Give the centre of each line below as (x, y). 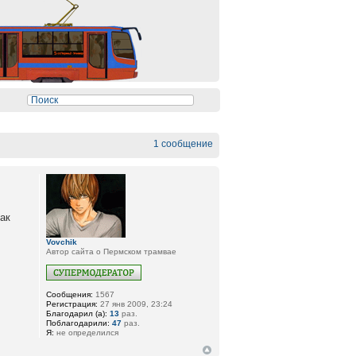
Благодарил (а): (77, 313)
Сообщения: (70, 294)
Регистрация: (72, 304)
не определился (87, 333)
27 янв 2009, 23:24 (135, 304)
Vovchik (62, 242)
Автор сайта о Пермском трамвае (112, 252)
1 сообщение (183, 144)
